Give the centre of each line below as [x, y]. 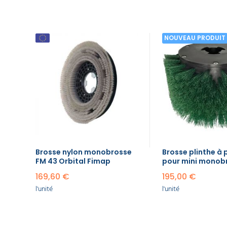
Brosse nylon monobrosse [84, 152]
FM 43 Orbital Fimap [73, 161]
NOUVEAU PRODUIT [195, 38]
